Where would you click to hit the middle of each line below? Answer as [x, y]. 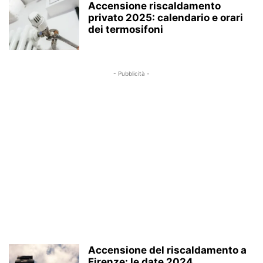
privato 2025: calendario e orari [166, 18]
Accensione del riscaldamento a [167, 250]
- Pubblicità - [131, 73]
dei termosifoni [126, 29]
